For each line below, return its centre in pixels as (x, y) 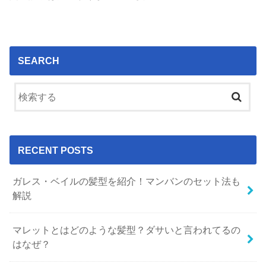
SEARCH (38, 61)
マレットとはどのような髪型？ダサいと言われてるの (127, 230)
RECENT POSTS (55, 150)
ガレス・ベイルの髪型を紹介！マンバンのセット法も (127, 181)
